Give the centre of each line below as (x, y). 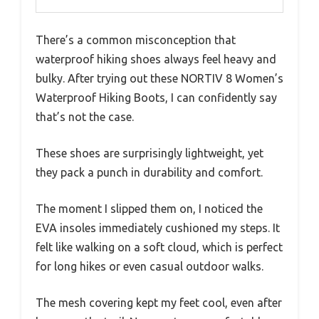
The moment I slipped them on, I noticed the (149, 208)
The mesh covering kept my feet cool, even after (159, 302)
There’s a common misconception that (136, 40)
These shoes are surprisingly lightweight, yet (150, 153)
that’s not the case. (85, 116)
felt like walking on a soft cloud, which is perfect (159, 247)
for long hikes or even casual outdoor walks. (150, 266)
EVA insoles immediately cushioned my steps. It (158, 228)
